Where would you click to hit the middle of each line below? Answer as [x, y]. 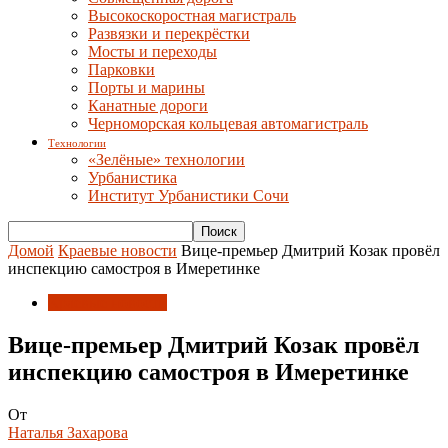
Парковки [121, 69]
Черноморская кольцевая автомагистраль [228, 123]
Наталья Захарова [68, 432]
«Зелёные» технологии [166, 159]
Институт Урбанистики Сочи [188, 195]
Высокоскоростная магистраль [192, 15]
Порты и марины [146, 87]
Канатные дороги [148, 105]
